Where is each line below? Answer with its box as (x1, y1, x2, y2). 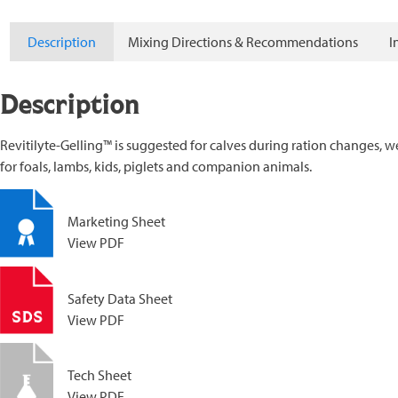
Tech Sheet (68, 366, 131, 385)
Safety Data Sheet (68, 289, 172, 307)
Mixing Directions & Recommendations (127, 33, 358, 52)
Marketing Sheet (68, 212, 165, 231)
